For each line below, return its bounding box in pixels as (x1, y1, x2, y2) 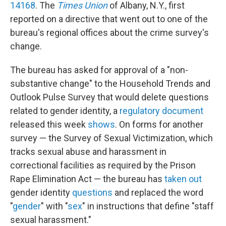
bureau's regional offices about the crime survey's (10, 27, 209, 38)
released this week (10, 119, 88, 130)
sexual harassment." (10, 214, 91, 225)
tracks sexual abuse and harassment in (10, 146, 166, 157)
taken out (164, 174, 202, 184)
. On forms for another (115, 119, 203, 130)
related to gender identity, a (10, 105, 120, 116)
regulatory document (120, 105, 203, 116)
